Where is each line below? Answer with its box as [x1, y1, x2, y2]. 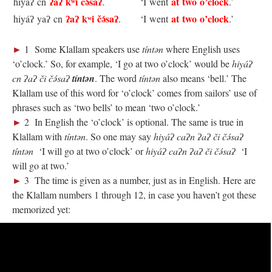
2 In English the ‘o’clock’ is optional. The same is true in [24, 115, 243, 128]
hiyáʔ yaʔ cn [13, 12, 66, 25]
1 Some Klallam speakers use [24, 42, 142, 55]
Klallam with [12, 130, 64, 143]
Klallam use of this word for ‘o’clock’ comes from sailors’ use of [12, 86, 257, 99]
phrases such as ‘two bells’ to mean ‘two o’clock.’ [12, 101, 200, 114]
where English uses [163, 42, 240, 55]
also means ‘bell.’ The [160, 72, 246, 84]
